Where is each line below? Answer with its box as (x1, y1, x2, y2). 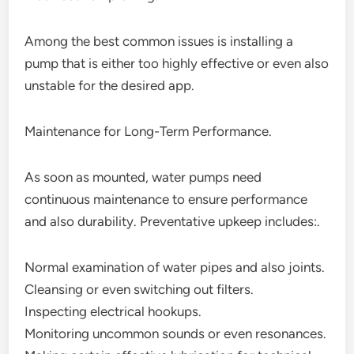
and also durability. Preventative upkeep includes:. (24, 213, 321, 229)
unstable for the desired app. (24, 77, 195, 93)
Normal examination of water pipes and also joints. (24, 259, 326, 275)
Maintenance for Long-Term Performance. (24, 123, 273, 139)
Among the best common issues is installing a (24, 33, 294, 49)
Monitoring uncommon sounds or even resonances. (24, 326, 327, 341)
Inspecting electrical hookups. (24, 303, 202, 319)
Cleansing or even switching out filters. (24, 281, 254, 297)
